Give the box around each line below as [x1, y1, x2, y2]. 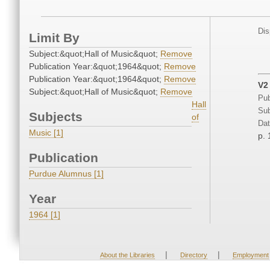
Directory [180, 251, 207, 259]
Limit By [29, 31, 80, 45]
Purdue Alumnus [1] [29, 169, 104, 179]
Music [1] [29, 128, 63, 138]
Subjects [29, 110, 83, 124]
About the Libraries [99, 251, 155, 259]
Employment [232, 251, 269, 259]
